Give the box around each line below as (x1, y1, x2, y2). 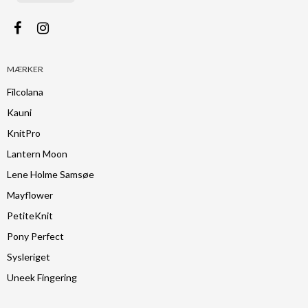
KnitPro (7, 127, 41, 140)
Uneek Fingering (7, 272, 77, 284)
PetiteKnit (7, 210, 53, 222)
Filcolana (7, 86, 43, 98)
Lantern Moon (7, 148, 67, 160)
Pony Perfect (7, 230, 64, 243)
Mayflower (7, 189, 53, 201)
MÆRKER (7, 63, 43, 74)
